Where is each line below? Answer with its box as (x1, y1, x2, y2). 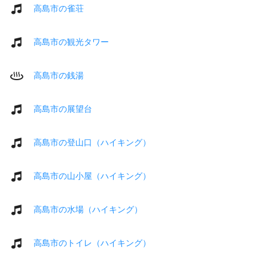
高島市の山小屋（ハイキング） (33, 170, 151, 181)
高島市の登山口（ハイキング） (33, 137, 151, 147)
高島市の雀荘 (33, 3, 84, 13)
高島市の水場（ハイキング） (33, 204, 142, 214)
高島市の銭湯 (33, 70, 84, 80)
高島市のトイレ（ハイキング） (33, 237, 151, 248)
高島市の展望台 (33, 103, 92, 114)
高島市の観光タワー (33, 36, 109, 47)
